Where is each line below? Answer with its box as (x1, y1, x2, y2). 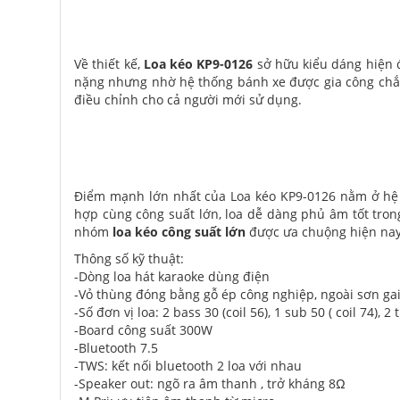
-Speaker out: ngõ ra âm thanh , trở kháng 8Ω (74, 374, 346, 392)
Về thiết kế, (74, 55, 144, 73)
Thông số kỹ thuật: (74, 249, 184, 267)
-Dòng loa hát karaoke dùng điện (74, 267, 270, 285)
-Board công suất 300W (74, 321, 212, 338)
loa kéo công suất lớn (112, 222, 246, 240)
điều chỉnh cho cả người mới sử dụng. (74, 91, 302, 109)
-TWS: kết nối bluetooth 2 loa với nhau (74, 356, 302, 374)
